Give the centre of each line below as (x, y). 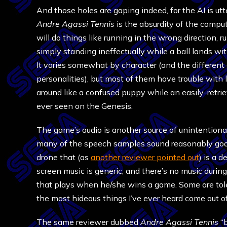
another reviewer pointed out (145, 157)
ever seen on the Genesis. (85, 106)
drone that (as (64, 157)
